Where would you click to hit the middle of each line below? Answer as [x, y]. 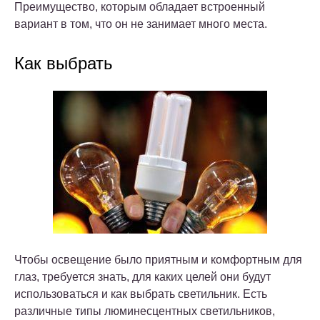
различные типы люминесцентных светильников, [145, 311]
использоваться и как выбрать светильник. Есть [141, 294]
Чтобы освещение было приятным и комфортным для [158, 260]
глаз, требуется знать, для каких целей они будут [142, 277]
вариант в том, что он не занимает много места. [141, 24]
